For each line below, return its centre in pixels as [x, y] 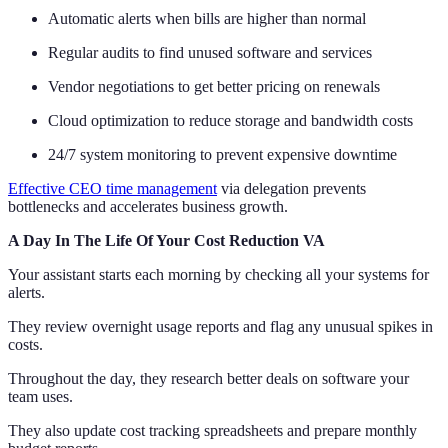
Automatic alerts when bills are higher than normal [207, 19]
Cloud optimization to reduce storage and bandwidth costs [230, 121]
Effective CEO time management [112, 189]
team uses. [40, 397]
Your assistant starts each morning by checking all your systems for [218, 275]
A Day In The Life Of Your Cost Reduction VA [166, 241]
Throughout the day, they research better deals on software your [208, 379]
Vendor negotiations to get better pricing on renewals [214, 87]
